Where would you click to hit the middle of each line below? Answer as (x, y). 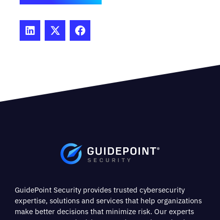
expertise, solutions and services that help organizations (108, 200)
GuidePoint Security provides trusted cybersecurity (100, 190)
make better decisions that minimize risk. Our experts (104, 211)
